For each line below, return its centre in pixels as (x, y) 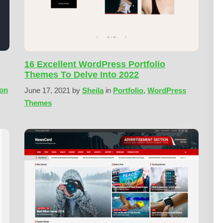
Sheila (93, 90)
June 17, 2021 (48, 90)
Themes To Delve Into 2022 (82, 74)
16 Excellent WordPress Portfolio (95, 64)
